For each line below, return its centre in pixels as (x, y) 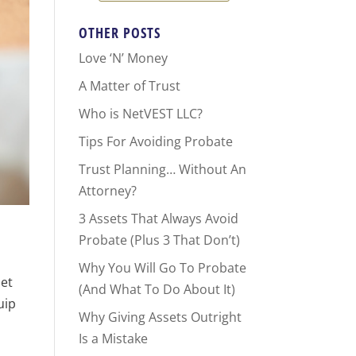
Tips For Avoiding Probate (155, 141)
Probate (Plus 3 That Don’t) (159, 240)
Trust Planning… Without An (162, 169)
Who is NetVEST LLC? (140, 114)
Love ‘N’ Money (123, 58)
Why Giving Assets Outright (160, 317)
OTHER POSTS (119, 33)
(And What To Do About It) (157, 289)
